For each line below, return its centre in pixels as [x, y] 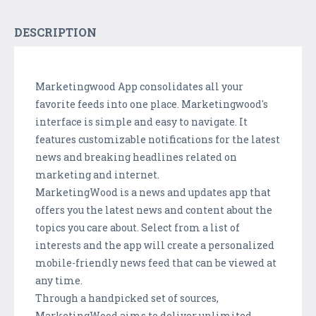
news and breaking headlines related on [136, 157]
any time [58, 280]
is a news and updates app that [194, 192]
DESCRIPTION [55, 32]
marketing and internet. [97, 174]
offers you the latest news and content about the [154, 209]
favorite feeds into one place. [108, 104]
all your [223, 86]
